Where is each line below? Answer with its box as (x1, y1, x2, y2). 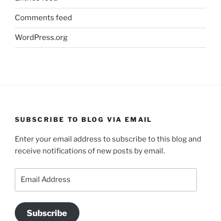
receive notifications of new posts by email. (15, 147, 165, 156)
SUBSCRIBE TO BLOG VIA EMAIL (15, 115, 152, 123)
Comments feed (15, 13, 72, 23)
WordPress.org (15, 33, 68, 42)
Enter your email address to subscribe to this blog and (15, 135, 201, 144)
